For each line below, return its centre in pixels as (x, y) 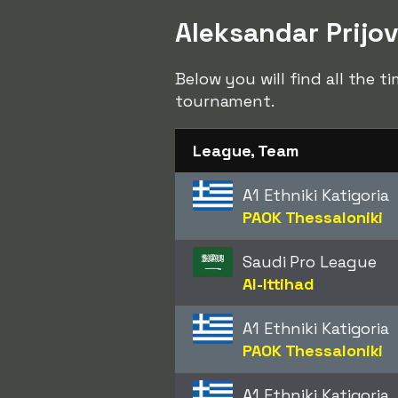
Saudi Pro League (310, 262)
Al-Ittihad (279, 284)
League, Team (246, 151)
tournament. (225, 101)
